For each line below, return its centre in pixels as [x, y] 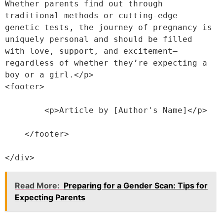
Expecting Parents [50, 197]
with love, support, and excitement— [91, 51]
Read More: [37, 185]
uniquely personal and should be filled [99, 39]
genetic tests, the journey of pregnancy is [109, 27]
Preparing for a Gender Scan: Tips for [136, 185]
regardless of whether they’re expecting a [106, 63]
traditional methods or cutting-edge [91, 16]
